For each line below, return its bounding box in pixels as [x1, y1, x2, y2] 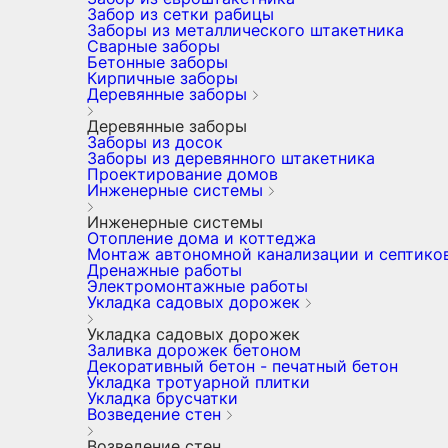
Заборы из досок [87, 132, 223, 152]
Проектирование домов [87, 164, 278, 184]
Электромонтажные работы [87, 276, 308, 296]
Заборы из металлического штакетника [87, 20, 404, 40]
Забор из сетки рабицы [87, 4, 274, 24]
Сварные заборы [87, 36, 220, 56]
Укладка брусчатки [87, 388, 238, 408]
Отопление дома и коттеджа [87, 228, 316, 248]
